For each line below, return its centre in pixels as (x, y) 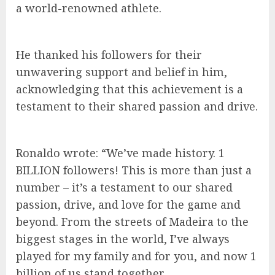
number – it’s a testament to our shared (124, 188)
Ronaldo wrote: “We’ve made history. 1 (120, 153)
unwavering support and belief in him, (122, 72)
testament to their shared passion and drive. (137, 107)
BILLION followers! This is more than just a (134, 170)
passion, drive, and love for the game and (128, 205)
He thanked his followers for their (109, 55)
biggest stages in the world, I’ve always (123, 239)
